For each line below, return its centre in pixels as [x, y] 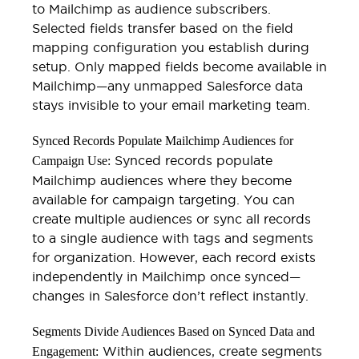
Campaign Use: [71, 160]
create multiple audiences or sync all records [171, 218]
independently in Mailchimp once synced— [166, 276]
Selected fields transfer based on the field [163, 28]
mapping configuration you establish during [171, 47]
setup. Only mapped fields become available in [179, 66]
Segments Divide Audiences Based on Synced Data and [173, 331]
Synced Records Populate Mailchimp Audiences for [163, 140]
